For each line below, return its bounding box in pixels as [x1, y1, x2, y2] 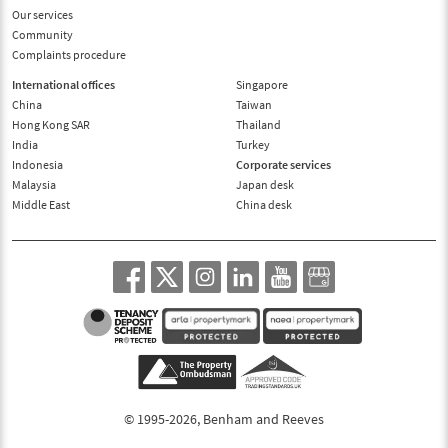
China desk [236, 196, 292, 212]
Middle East [12, 196, 70, 212]
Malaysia [12, 176, 56, 192]
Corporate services [236, 156, 331, 172]
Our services [12, 6, 73, 22]
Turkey [236, 136, 270, 152]
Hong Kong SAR [12, 116, 90, 132]
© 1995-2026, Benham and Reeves [124, 409, 324, 428]
